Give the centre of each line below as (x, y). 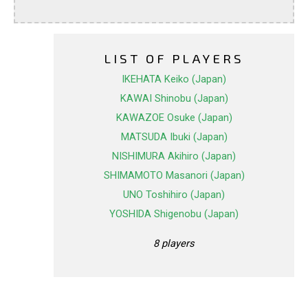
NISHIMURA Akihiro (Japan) (174, 156)
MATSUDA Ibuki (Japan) (174, 137)
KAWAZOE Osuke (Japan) (174, 118)
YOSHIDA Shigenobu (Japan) (174, 214)
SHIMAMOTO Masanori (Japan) (174, 176)
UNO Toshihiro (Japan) (174, 195)
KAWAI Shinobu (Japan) (174, 99)
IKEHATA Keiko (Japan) (174, 79)
